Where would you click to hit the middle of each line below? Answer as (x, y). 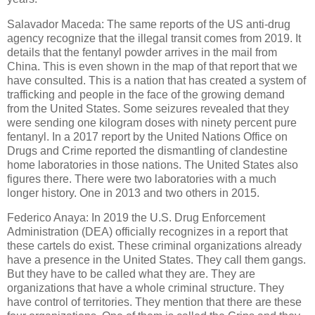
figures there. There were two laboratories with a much (142, 179)
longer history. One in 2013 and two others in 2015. (133, 193)
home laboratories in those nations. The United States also (153, 165)
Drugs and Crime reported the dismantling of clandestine (147, 150)
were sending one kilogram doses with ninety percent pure (152, 122)
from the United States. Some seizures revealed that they (148, 108)
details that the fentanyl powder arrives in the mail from (142, 52)
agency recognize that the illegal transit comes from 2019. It (154, 38)
